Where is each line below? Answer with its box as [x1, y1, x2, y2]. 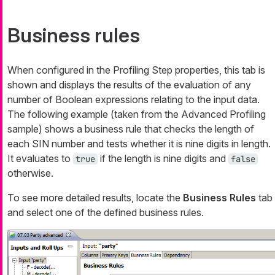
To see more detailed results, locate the [7, 192, 183, 204]
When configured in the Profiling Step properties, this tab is [7, 64, 265, 77]
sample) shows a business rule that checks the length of [7, 123, 254, 136]
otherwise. [7, 167, 53, 180]
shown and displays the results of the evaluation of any [7, 79, 251, 91]
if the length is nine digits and [98, 152, 228, 165]
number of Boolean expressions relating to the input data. [7, 93, 260, 106]
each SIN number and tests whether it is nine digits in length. [7, 137, 271, 150]
